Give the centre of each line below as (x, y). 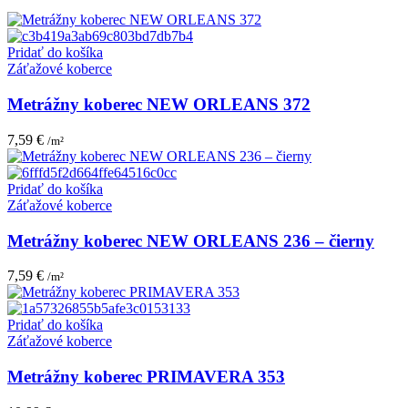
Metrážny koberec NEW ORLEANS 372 (159, 105)
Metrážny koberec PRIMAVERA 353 (146, 376)
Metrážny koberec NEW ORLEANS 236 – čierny (191, 240)
